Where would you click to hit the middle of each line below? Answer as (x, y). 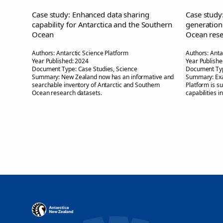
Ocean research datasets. (67, 93)
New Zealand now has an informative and (118, 77)
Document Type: (55, 69)
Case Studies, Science (108, 69)
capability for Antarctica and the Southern (102, 24)
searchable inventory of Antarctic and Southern (96, 85)
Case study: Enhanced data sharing (91, 14)
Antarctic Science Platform (92, 53)
